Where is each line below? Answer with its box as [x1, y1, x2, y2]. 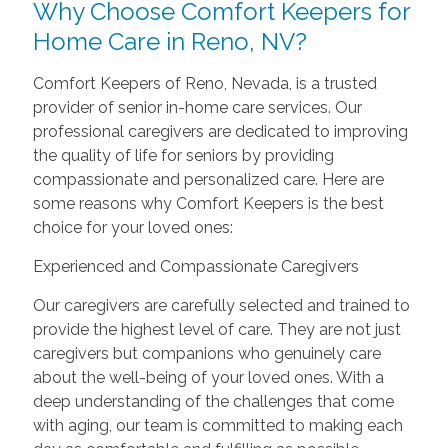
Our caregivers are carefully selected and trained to [32, 296, 410, 316]
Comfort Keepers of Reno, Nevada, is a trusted [32, 74, 377, 94]
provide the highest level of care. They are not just [32, 320, 401, 340]
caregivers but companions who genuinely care [32, 344, 381, 364]
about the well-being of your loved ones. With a [32, 368, 384, 388]
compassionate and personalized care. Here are [32, 170, 384, 190]
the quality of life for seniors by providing [32, 146, 334, 166]
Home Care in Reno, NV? [32, 27, 307, 57]
